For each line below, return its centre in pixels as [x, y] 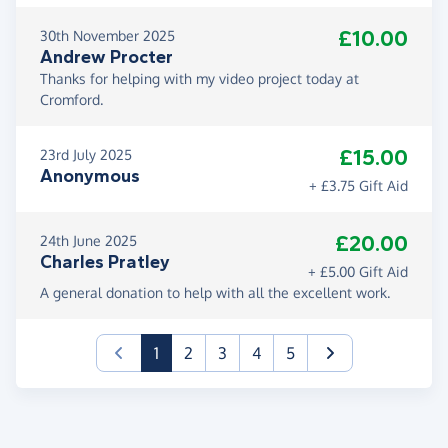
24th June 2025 [88, 240]
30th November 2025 [107, 35]
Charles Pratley [105, 261]
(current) [189, 351]
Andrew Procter [106, 56]
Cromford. [71, 99]
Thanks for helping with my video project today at [199, 78]
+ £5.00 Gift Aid [358, 271]
